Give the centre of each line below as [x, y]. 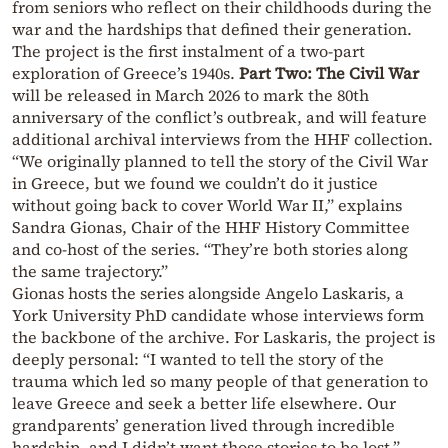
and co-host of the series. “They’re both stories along [210, 248]
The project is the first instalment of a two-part [188, 50]
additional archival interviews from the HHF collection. [222, 138]
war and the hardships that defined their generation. [212, 28]
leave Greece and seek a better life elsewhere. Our [204, 402]
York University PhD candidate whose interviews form [218, 314]
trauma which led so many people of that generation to [220, 380]
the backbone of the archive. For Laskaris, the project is [223, 336]
